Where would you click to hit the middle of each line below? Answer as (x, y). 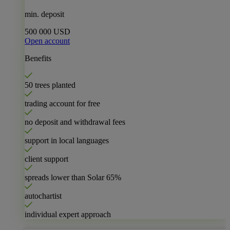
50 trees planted (50, 85)
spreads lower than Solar (65, 177)
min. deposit (44, 14)
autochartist (43, 196)
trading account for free (62, 103)
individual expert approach (68, 214)
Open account (47, 41)
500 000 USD (47, 31)
